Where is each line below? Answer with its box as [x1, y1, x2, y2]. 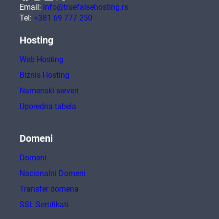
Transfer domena [20, 184, 79, 194]
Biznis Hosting [20, 70, 69, 80]
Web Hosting [20, 55, 64, 65]
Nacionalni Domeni [20, 169, 86, 178]
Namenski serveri [20, 86, 79, 96]
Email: [20, 2, 43, 12]
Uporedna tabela [20, 102, 76, 111]
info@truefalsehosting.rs [43, 2, 128, 12]
